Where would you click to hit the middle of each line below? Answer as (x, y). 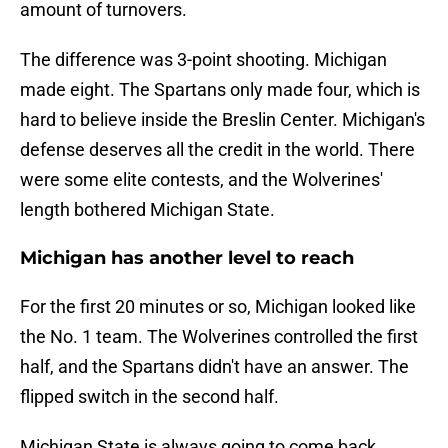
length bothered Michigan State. (147, 210)
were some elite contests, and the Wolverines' (201, 180)
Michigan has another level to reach (187, 258)
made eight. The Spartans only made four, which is (220, 90)
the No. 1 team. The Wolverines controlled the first (219, 337)
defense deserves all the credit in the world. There (217, 150)
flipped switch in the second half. (149, 397)
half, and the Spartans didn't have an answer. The (214, 367)
